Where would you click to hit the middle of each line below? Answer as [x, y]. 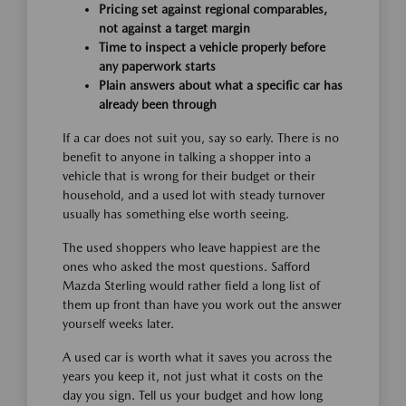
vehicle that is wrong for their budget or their [189, 175]
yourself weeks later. [118, 323]
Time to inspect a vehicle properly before [212, 47]
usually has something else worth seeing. [176, 213]
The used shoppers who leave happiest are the [191, 247]
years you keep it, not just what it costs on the [193, 376]
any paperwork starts [157, 66]
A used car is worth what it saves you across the [197, 357]
